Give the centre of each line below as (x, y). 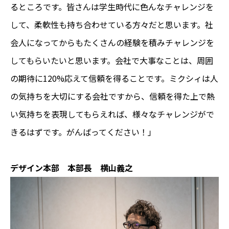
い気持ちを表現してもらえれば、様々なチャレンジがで (112, 114)
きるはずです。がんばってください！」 (83, 132)
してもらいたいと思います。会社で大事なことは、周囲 (112, 61)
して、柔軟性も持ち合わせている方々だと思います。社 (112, 25)
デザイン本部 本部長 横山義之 (72, 168)
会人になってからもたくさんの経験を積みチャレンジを (112, 43)
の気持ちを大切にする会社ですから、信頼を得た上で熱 (112, 96)
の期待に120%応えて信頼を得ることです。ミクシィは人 (114, 78)
